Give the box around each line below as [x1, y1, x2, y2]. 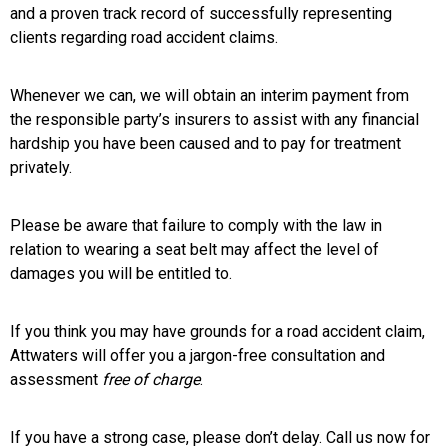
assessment [10, 370, 102, 389]
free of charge [102, 370, 200, 389]
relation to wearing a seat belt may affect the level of [10, 240, 379, 259]
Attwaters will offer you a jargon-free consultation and [10, 346, 385, 365]
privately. [10, 158, 72, 177]
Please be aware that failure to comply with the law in [10, 216, 382, 235]
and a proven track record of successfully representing [10, 4, 392, 23]
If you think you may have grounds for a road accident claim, [10, 322, 425, 341]
